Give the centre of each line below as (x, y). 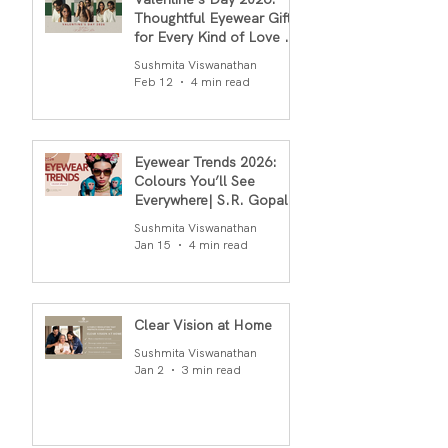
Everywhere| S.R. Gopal (211, 200)
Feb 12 (153, 82)
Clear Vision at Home (203, 325)
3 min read (211, 370)
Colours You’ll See (194, 181)
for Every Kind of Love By (217, 37)
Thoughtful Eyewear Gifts (216, 18)
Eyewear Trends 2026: (205, 162)
